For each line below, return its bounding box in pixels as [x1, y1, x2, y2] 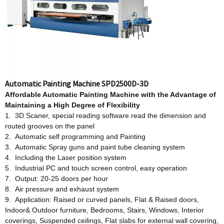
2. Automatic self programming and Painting [5, 132, 145, 140]
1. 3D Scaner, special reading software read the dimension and [5, 111, 206, 119]
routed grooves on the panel [5, 122, 94, 130]
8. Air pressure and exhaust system [5, 185, 119, 193]
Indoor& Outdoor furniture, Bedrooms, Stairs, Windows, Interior [5, 206, 204, 214]
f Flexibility [102, 101, 140, 109]
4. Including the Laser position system [5, 153, 126, 161]
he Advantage [160, 90, 209, 98]
